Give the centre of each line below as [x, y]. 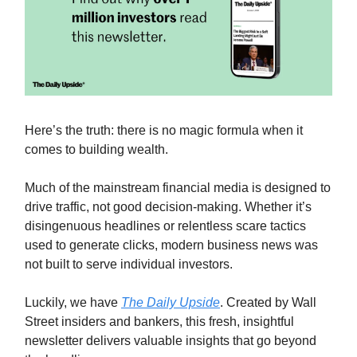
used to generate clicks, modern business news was [171, 245]
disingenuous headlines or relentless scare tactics [165, 226]
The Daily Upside [171, 303]
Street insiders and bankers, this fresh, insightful [159, 322]
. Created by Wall [268, 303]
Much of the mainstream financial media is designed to [178, 188]
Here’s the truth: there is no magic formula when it [164, 131]
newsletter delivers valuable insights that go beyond [171, 341]
